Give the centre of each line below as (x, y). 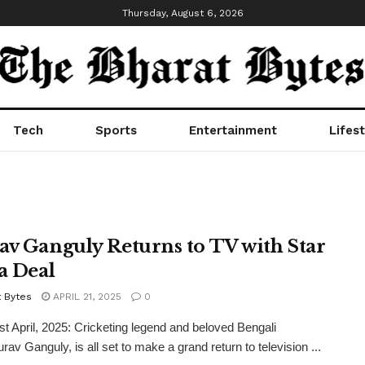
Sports (116, 130)
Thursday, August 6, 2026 (182, 13)
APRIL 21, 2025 (86, 297)
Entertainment (233, 130)
